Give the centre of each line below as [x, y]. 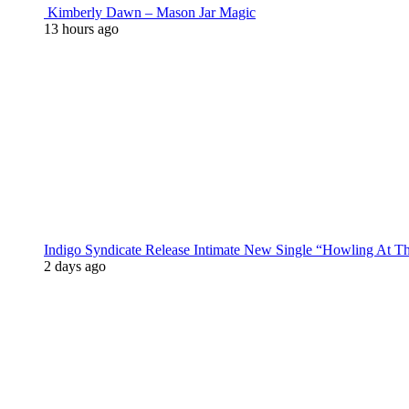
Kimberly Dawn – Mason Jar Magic [150, 12]
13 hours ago [81, 29]
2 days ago [75, 266]
